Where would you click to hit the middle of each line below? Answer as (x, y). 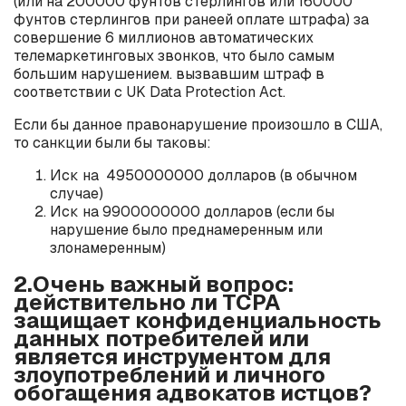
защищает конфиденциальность (198, 320)
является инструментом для (172, 356)
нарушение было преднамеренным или (186, 230)
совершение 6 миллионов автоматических (164, 38)
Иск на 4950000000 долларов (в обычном (203, 175)
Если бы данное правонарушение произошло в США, (198, 125)
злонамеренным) (108, 248)
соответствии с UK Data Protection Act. (150, 92)
